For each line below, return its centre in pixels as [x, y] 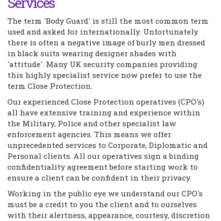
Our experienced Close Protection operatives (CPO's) [106, 102]
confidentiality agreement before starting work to [103, 167]
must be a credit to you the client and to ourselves [102, 204]
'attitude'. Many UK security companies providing [102, 64]
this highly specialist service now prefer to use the [105, 75]
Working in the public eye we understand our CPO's [105, 193]
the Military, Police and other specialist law [92, 123]
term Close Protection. [50, 86]
